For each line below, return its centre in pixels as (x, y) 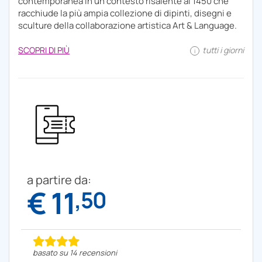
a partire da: (59, 180)
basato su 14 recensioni (75, 252)
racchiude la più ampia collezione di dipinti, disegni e (125, 13)
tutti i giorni (222, 50)
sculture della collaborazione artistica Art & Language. (127, 25)
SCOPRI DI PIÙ (44, 50)
